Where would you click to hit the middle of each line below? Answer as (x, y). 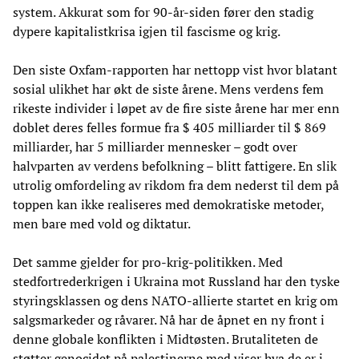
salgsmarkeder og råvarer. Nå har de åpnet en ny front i (169, 319)
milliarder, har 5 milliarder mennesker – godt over (155, 146)
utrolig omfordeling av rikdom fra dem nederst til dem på (176, 185)
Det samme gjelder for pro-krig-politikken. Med (148, 262)
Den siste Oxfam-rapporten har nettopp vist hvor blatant (175, 69)
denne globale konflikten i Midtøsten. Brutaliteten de (165, 339)
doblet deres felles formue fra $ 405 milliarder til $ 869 (169, 127)
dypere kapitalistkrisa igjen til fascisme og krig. (147, 31)
